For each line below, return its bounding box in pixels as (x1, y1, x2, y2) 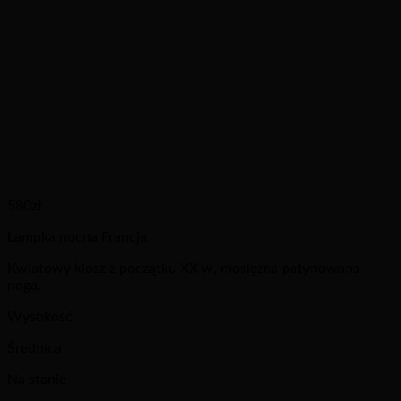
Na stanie (7, 371, 66, 387)
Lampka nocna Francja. (7, 229, 150, 244)
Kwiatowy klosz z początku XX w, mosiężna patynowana (7, 260, 360, 276)
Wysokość (7, 309, 73, 324)
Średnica (7, 340, 62, 355)
